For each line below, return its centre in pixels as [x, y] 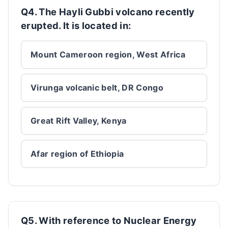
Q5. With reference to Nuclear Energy [109, 220]
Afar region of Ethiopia [77, 154]
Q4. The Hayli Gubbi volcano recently [108, 12]
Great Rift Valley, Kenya [79, 121]
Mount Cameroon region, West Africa [108, 54]
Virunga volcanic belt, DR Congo [97, 88]
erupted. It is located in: [76, 25]
